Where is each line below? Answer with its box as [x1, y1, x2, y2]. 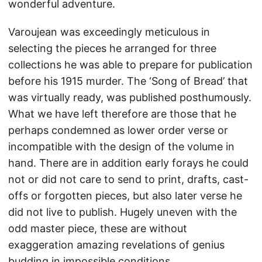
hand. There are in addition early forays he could [8, 157, 249, 169]
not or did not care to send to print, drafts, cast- [8, 173, 249, 185]
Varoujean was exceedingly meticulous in [8, 26, 210, 38]
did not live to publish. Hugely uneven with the [8, 206, 237, 218]
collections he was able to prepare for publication [8, 58, 253, 71]
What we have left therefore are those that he [8, 108, 236, 120]
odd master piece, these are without [8, 222, 187, 235]
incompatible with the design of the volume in [8, 140, 235, 153]
